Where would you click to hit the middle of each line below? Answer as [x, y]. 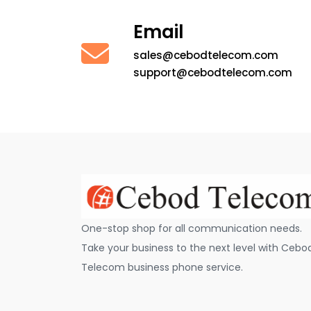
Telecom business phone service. [162, 268]
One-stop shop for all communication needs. [192, 229]
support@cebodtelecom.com [213, 72]
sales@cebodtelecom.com [206, 55]
